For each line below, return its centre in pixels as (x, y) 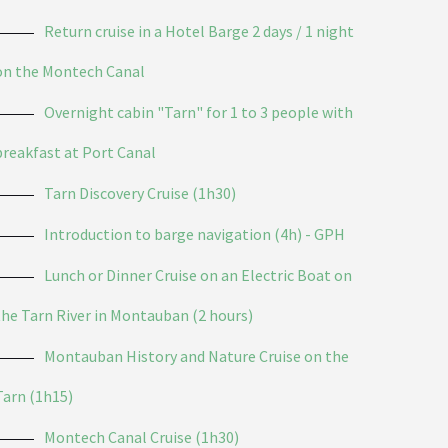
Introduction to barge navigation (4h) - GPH (195, 233)
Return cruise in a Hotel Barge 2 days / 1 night (199, 30)
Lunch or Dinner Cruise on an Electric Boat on (198, 274)
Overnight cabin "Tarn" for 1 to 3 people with (199, 111)
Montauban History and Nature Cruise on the (197, 355)
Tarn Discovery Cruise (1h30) (140, 192)
